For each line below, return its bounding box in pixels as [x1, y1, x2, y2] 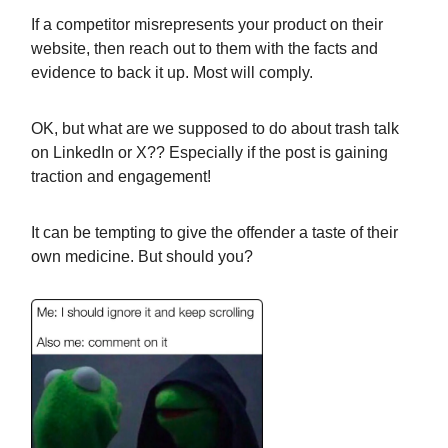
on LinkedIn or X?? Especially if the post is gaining [31, 143, 388, 161]
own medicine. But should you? [31, 247, 253, 265]
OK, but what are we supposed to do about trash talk [31, 119, 399, 137]
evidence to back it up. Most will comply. [31, 63, 313, 81]
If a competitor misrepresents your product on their [31, 15, 383, 33]
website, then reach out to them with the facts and [31, 39, 378, 57]
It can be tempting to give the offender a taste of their [31, 223, 398, 241]
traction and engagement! [31, 167, 211, 185]
